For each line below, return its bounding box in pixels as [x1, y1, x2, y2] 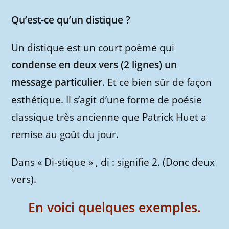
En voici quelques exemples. [28, 198, 201, 216]
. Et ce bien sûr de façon [102, 76, 212, 89]
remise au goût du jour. [11, 128, 119, 142]
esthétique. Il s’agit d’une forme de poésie [11, 93, 202, 107]
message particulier [11, 76, 103, 89]
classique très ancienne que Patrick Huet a [11, 110, 207, 124]
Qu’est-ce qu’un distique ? [11, 13, 131, 27]
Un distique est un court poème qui [11, 41, 175, 55]
